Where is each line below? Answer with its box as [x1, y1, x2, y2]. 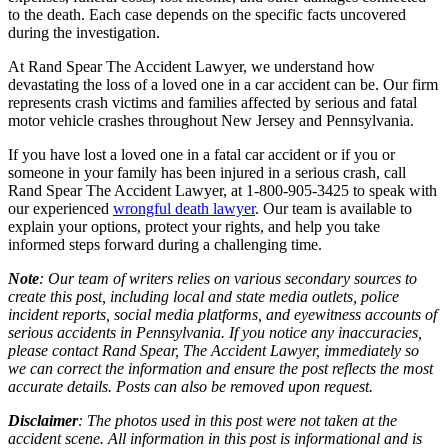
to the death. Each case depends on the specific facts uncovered [8, 6, 406, 24]
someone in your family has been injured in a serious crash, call [8, 164, 406, 182]
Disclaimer [8, 412, 78, 430]
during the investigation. [8, 24, 160, 42]
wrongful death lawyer [113, 200, 255, 218]
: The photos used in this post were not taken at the [78, 412, 397, 430]
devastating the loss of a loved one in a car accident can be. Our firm [8, 76, 438, 94]
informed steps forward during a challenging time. [8, 236, 322, 254]
